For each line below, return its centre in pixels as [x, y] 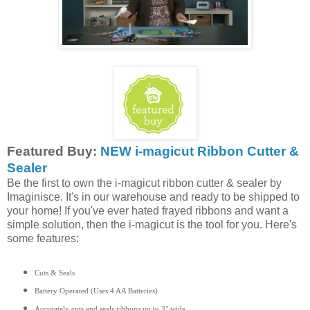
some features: [43, 238]
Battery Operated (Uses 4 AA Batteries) [96, 291]
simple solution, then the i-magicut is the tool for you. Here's [152, 224]
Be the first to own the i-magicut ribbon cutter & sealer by [144, 183]
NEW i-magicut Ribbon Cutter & [200, 151]
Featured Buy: [54, 151]
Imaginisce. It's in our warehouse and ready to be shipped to [153, 197]
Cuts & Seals [54, 273]
